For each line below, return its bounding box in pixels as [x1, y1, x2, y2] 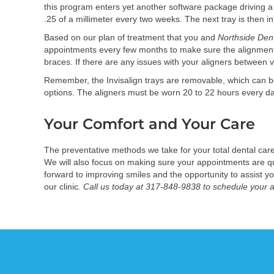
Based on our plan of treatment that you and [44, 32, 218, 43]
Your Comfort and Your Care [44, 115, 255, 133]
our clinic [44, 182, 78, 192]
